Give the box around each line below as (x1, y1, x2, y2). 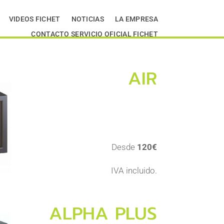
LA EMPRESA (114, 15, 158, 23)
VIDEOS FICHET (8, 15, 60, 23)
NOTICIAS (71, 15, 104, 23)
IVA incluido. (110, 165, 157, 175)
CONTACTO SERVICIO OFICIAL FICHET (31, 30, 158, 38)
